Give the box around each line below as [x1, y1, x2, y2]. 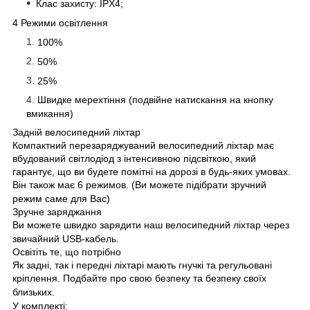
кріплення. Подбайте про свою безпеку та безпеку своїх [12, 272, 266, 284]
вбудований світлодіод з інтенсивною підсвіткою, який [12, 152, 256, 164]
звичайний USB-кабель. [12, 232, 119, 244]
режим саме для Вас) [12, 192, 110, 204]
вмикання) [26, 107, 73, 119]
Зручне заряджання [12, 206, 102, 217]
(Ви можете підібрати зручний [129, 179, 266, 190]
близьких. [12, 286, 55, 298]
